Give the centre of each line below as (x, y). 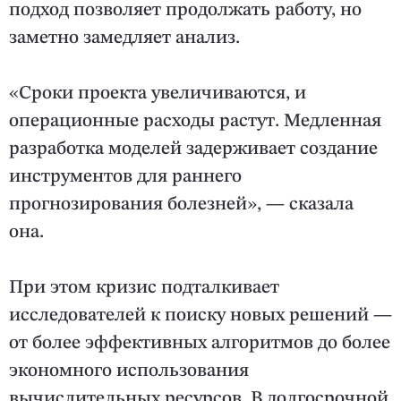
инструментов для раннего (125, 177)
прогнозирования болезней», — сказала (181, 205)
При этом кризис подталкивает (144, 288)
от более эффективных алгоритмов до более (200, 344)
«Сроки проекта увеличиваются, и (158, 94)
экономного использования (129, 371)
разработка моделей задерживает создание (193, 149)
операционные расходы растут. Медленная (195, 122)
